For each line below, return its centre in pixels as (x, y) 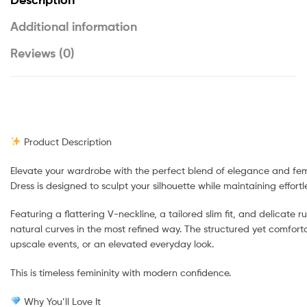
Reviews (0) (42, 53)
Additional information (74, 27)
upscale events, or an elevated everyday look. (112, 244)
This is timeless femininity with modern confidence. (121, 273)
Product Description (66, 141)
